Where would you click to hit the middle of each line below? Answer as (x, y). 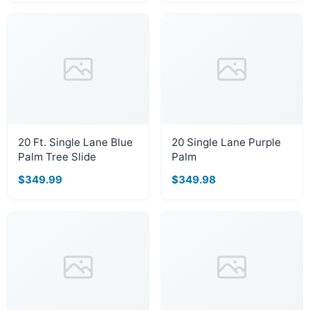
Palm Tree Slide (57, 157)
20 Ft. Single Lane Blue (75, 142)
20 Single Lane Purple (226, 142)
